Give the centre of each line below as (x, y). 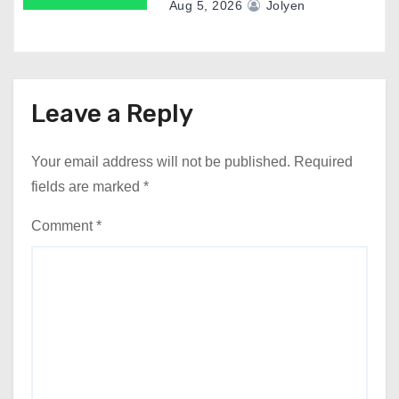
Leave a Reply (112, 113)
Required (323, 161)
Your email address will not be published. (161, 161)
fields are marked (87, 186)
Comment (64, 225)
